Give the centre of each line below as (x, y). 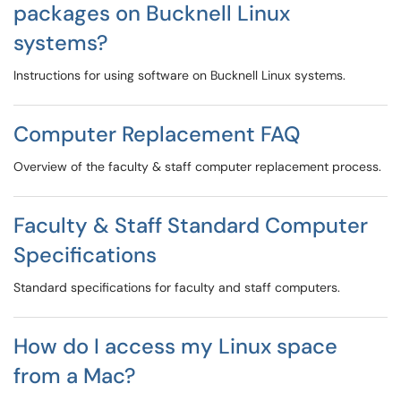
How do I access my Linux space (175, 346)
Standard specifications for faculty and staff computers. (177, 287)
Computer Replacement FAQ (157, 134)
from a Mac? (75, 375)
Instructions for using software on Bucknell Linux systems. (179, 75)
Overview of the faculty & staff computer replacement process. (197, 166)
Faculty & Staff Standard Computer (191, 225)
